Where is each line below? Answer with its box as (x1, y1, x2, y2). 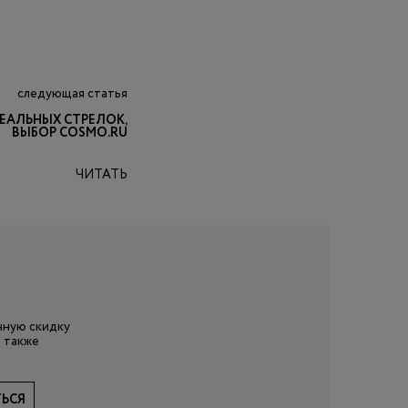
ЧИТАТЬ (76, 166, 127, 184)
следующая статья (17, 85, 127, 103)
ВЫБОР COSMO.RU (12, 124, 127, 142)
